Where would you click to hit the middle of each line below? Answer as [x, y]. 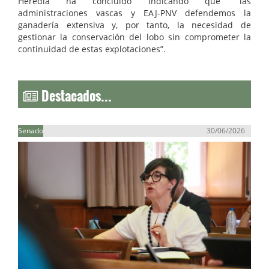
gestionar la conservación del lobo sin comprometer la [134, 37]
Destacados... [75, 92]
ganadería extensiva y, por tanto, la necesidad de [134, 25]
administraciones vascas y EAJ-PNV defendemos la [134, 13]
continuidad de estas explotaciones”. [92, 49]
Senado [31, 131]
